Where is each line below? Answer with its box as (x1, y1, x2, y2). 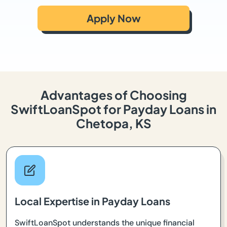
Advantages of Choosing (40, 87, 187, 103)
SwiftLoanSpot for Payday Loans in (11, 101, 216, 117)
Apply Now (86, 12, 141, 25)
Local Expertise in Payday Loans (15, 195, 170, 208)
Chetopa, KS (75, 116, 152, 131)
